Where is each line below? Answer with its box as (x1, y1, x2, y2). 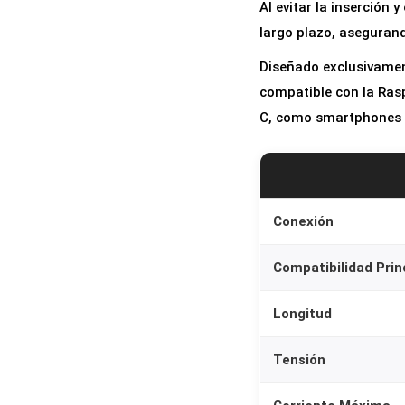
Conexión (273, 213, 334, 231)
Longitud (273, 306, 332, 323)
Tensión (273, 352, 325, 369)
